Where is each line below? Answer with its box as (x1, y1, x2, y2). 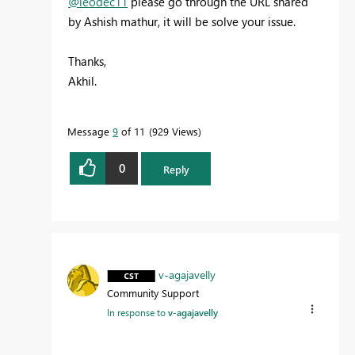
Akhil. (68, 72, 97, 89)
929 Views (152, 124, 198, 138)
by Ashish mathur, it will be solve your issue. (68, 13, 296, 29)
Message (67, 124, 113, 138)
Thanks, (68, 52, 106, 69)
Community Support (107, 286, 199, 300)
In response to (107, 306, 168, 319)
